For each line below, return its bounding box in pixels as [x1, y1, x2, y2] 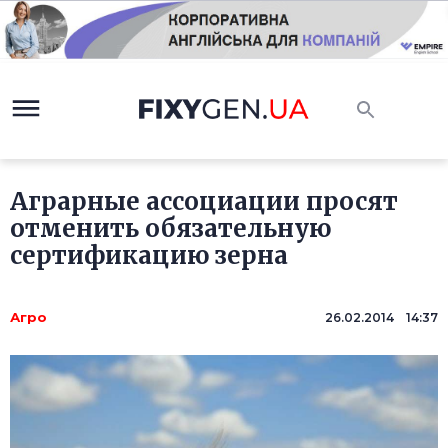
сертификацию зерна [10, 240, 288, 272]
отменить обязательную [10, 213, 331, 245]
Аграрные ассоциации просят [10, 186, 398, 218]
